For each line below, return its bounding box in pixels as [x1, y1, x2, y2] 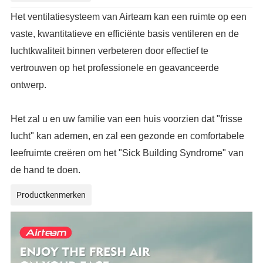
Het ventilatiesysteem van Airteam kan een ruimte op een [11, 11, 247, 22]
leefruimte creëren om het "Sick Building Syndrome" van [11, 147, 244, 158]
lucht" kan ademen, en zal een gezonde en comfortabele [11, 130, 245, 141]
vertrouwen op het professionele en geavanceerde [11, 62, 220, 73]
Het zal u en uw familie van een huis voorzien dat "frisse [11, 113, 243, 124]
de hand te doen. [11, 164, 81, 175]
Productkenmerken [16, 188, 86, 200]
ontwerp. [11, 79, 47, 90]
